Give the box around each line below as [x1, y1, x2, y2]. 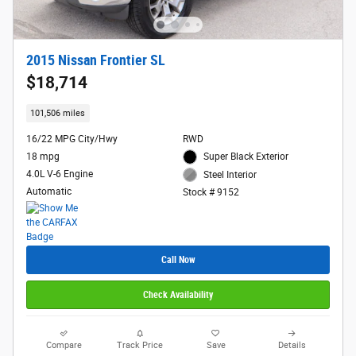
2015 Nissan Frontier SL [26, 52, 165, 68]
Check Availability [143, 288, 213, 300]
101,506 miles [30, 107, 86, 118]
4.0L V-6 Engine [26, 168, 93, 180]
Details [277, 340, 306, 351]
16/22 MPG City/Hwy [26, 133, 118, 145]
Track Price [117, 340, 164, 351]
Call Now [161, 253, 195, 265]
